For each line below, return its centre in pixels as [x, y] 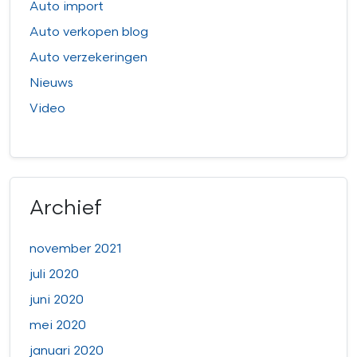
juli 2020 [54, 275]
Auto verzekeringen [88, 58]
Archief [66, 209]
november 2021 [76, 249]
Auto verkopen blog [89, 33]
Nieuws [51, 84]
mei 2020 [58, 326]
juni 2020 [57, 300]
